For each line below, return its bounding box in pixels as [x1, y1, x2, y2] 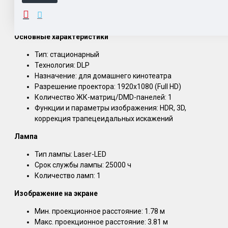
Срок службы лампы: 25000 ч [35, 160, 131, 169]
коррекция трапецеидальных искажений [35, 114, 173, 123]
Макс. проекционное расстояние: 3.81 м [35, 217, 168, 226]
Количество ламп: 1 [35, 171, 101, 180]
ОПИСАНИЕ [20, 6, 66, 15]
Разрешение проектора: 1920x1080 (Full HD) [35, 82, 181, 91]
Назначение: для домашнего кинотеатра [35, 71, 172, 80]
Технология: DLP [35, 61, 90, 69]
